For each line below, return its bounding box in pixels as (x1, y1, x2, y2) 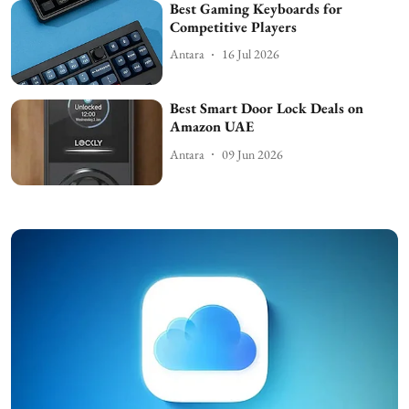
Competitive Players (170, 16, 298, 37)
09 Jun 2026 (222, 145, 284, 163)
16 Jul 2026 (222, 46, 280, 63)
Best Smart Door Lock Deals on (170, 99, 364, 119)
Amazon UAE (170, 117, 255, 137)
